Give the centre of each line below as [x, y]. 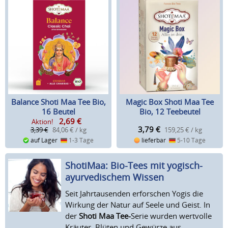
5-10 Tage [191, 140]
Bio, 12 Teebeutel [170, 112]
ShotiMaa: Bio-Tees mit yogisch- [134, 165]
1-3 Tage [81, 140]
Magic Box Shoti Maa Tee [170, 102]
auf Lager [45, 140]
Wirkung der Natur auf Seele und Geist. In [138, 204]
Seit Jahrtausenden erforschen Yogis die [134, 193]
